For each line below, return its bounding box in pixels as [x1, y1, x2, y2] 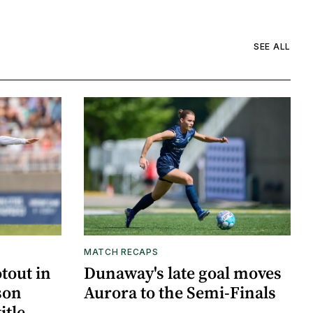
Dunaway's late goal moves [84, 261, 282, 284]
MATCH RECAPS [84, 246, 159, 257]
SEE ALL [254, 41, 291, 52]
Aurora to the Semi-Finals [84, 280, 276, 304]
